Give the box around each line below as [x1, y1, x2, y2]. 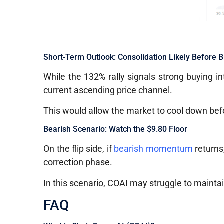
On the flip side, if [43, 143, 114, 154]
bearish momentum [114, 143, 193, 154]
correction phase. [43, 157, 113, 168]
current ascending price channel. [43, 84, 173, 95]
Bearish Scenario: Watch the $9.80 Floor [43, 124, 188, 134]
